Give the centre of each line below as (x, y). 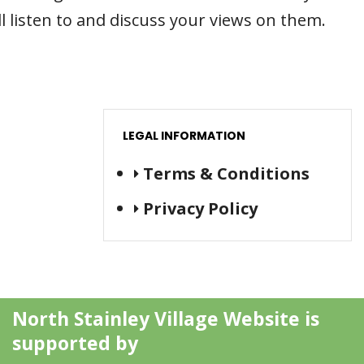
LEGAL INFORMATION (184, 136)
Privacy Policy (200, 208)
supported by (75, 343)
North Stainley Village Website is (166, 318)
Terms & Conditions (226, 173)
